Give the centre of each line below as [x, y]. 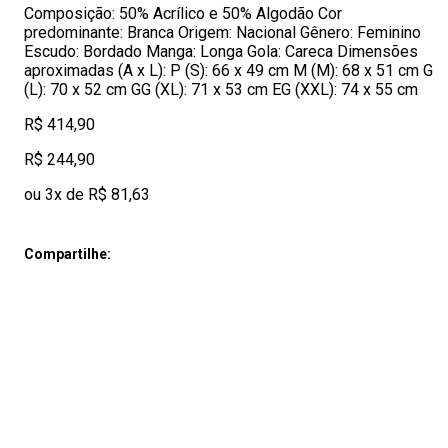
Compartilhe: [67, 254]
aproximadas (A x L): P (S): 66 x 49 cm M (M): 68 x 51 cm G [228, 70]
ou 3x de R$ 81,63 [87, 194]
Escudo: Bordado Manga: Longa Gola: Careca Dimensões [221, 51]
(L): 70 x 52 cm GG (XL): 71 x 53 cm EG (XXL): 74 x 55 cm [221, 89]
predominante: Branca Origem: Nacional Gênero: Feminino [222, 32]
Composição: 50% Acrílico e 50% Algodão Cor [183, 13]
